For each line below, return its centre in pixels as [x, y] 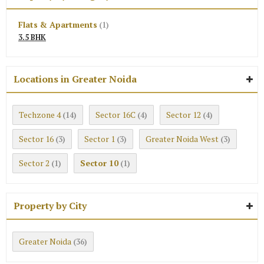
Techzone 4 [40, 115]
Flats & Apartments [58, 24]
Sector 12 [184, 115]
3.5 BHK [32, 37]
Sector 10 [99, 163]
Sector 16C [115, 115]
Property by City [50, 206]
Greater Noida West [182, 139]
